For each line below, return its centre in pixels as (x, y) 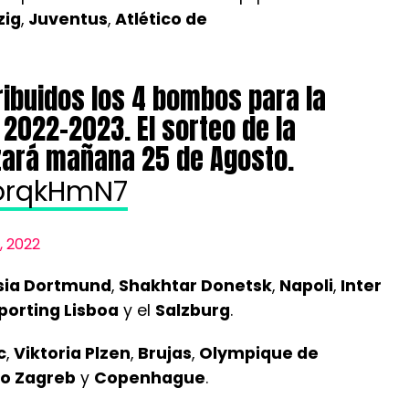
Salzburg (193, 310)
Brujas (165, 353)
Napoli (306, 285)
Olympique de (259, 353)
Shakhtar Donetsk (195, 285)
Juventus (68, 19)
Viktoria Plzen (72, 353)
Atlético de (161, 19)
